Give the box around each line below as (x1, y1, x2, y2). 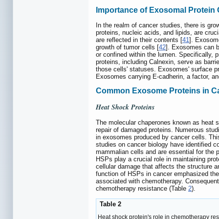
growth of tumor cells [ (96, 43, 159, 51)
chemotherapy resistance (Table (96, 184, 188, 192)
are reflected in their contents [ (96, 36, 182, 44)
